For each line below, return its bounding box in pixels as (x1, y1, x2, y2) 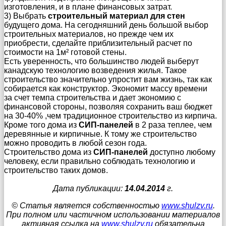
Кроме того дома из (4, 121, 79, 130)
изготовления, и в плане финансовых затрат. (4, 3, 172, 12)
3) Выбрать (4, 12, 48, 21)
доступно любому (148, 148, 215, 157)
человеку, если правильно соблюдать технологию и (4, 157, 195, 166)
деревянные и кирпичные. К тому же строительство (4, 130, 197, 139)
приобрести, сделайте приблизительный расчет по (4, 39, 192, 48)
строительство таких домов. (4, 166, 108, 175)
